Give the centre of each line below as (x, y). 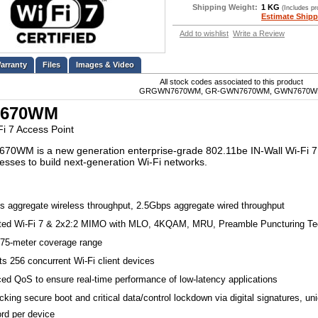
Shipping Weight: (225, 7)
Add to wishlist (204, 34)
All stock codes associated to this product (231, 82)
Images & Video (105, 65)
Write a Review (259, 34)
